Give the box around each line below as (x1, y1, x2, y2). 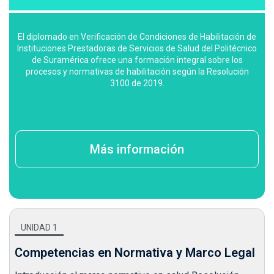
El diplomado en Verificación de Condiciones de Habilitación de (18, 32, 256, 42)
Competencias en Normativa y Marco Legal (15, 245, 255, 261)
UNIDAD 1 (21, 223, 57, 233)
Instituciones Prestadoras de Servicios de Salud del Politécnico (17, 43, 257, 54)
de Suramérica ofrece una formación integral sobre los (31, 55, 243, 65)
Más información (90, 142, 184, 157)
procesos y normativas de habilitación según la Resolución (25, 67, 249, 77)
